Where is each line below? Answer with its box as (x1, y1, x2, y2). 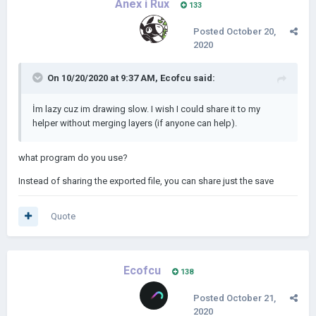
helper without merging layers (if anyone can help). (32, 118, 237, 128)
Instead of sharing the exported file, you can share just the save (18, 176, 274, 186)
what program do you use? (18, 152, 128, 163)
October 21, (226, 293, 276, 303)
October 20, (226, 26, 276, 37)
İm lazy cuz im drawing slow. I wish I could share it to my (32, 104, 260, 114)
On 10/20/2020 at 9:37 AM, (47, 73, 160, 83)
